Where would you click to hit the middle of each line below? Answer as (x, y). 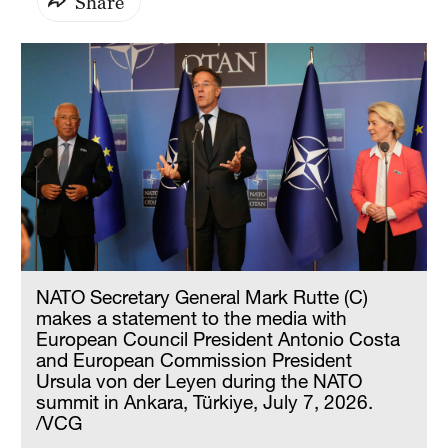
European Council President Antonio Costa (218, 339)
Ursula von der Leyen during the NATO (199, 381)
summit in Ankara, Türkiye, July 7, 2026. (205, 402)
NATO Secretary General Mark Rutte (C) (202, 297)
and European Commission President (194, 360)
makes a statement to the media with (192, 318)
